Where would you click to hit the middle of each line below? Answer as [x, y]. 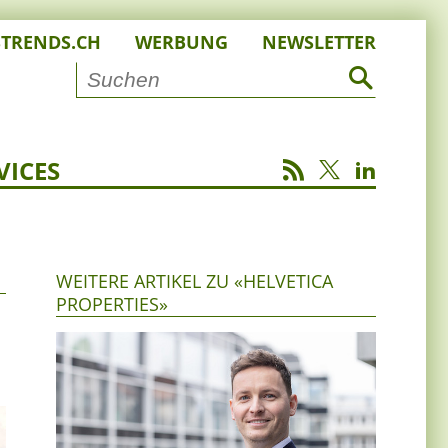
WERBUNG [181, 42]
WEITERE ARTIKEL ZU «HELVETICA [194, 281]
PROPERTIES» [112, 304]
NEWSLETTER [319, 42]
